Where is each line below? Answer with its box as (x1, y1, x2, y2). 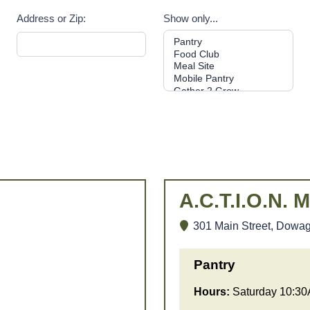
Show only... (163, 12, 219, 24)
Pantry (193, 257, 235, 273)
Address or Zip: (16, 12, 86, 24)
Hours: (193, 286, 230, 298)
